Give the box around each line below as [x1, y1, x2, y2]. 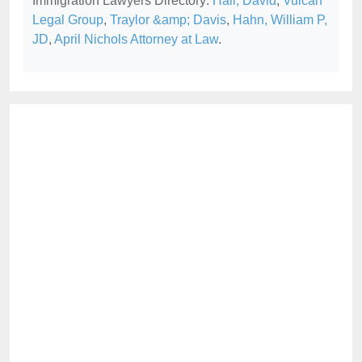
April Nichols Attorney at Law [54, 32, 218, 46]
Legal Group [32, 12, 103, 27]
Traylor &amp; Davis [110, 12, 226, 27]
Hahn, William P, [233, 12, 327, 27]
